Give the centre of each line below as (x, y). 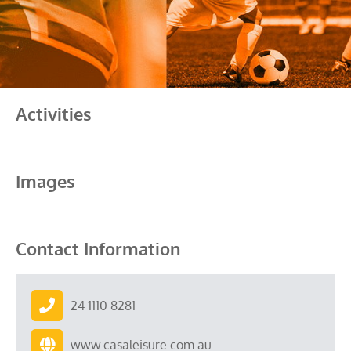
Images (45, 181)
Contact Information (98, 248)
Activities (54, 114)
